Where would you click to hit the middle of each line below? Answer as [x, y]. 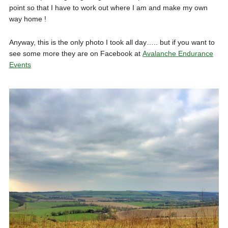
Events [20, 65]
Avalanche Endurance [178, 54]
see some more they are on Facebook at [76, 54]
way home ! [27, 19]
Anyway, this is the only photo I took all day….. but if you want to [112, 42]
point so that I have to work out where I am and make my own [108, 8]
